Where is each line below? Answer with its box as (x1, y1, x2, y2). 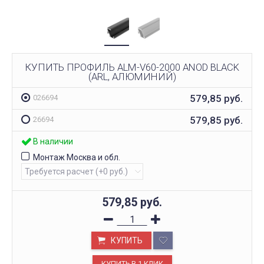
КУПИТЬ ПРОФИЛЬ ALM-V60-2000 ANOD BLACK (25, 61, 239, 73)
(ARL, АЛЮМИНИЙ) (88, 70, 176, 82)
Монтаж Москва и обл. (33, 153, 120, 163)
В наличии (33, 137, 73, 147)
